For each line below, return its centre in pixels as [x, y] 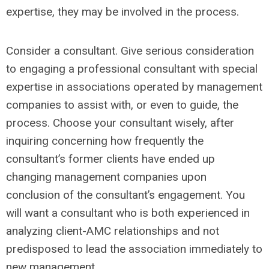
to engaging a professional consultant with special [132, 69]
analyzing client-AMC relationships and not [113, 231]
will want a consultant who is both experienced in [128, 213]
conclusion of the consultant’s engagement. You [125, 195]
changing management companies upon [106, 177]
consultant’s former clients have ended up [110, 159]
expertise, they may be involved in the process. [122, 12]
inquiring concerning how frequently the [105, 141]
